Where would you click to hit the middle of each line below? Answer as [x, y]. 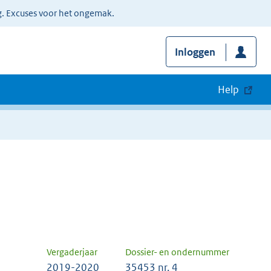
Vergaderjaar [72, 252]
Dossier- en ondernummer [177, 252]
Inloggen [195, 52]
